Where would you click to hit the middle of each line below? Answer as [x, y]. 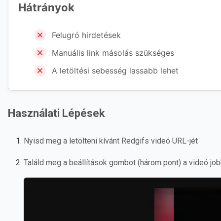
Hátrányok [46, 7]
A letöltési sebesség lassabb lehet [115, 71]
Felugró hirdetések [86, 35]
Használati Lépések [56, 113]
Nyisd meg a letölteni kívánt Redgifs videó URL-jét [111, 141]
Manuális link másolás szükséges [113, 53]
